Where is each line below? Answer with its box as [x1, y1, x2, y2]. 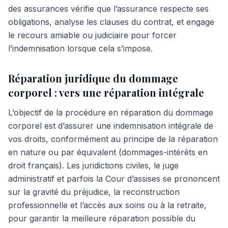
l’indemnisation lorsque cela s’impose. [8, 43, 153, 53]
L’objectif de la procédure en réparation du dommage [8, 107, 213, 118]
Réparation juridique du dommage [8, 71, 178, 85]
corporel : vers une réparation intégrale [8, 85, 204, 99]
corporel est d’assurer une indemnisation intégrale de [8, 121, 213, 131]
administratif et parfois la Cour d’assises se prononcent [8, 174, 220, 184]
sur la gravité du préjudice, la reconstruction [8, 187, 180, 197]
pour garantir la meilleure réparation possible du [8, 213, 195, 223]
